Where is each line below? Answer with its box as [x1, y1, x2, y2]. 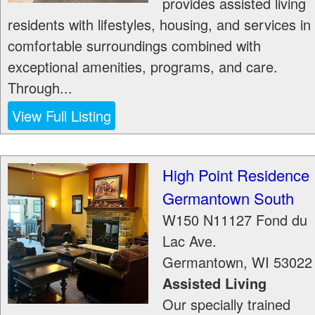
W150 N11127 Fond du [162, 210, 307, 230]
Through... [8, 77, 72, 98]
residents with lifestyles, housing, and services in [8, 14, 311, 34]
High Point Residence [162, 164, 309, 186]
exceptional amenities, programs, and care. [8, 56, 278, 77]
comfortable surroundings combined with [8, 35, 261, 56]
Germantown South [162, 187, 294, 209]
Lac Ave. [162, 231, 217, 251]
